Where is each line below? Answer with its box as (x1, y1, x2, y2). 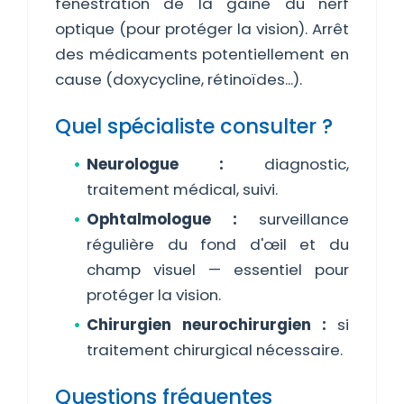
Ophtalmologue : (87, 208, 237, 230)
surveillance (237, 208, 349, 230)
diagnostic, (224, 153, 349, 175)
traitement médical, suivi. (87, 179, 278, 200)
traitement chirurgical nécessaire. (87, 339, 343, 361)
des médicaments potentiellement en (55, 43, 349, 65)
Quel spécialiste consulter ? (55, 112, 333, 141)
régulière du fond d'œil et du (87, 234, 349, 255)
